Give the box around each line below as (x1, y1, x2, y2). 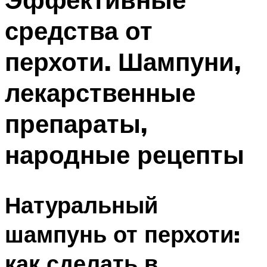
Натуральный (5, 190, 158, 220)
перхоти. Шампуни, (5, 45, 241, 77)
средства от (5, 14, 153, 46)
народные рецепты (5, 138, 244, 170)
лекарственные (5, 76, 195, 108)
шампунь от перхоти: (5, 219, 240, 249)
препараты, (5, 107, 147, 139)
